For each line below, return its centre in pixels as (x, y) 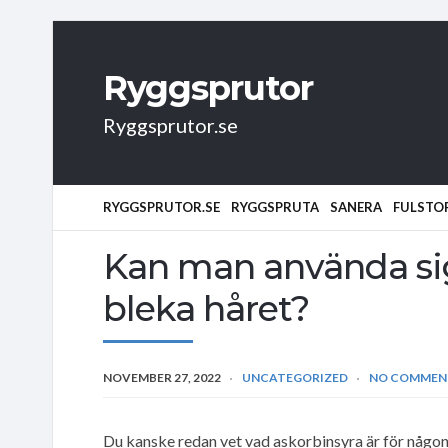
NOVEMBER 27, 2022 (162, 377)
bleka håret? (206, 308)
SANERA (356, 207)
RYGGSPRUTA (275, 207)
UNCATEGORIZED (295, 377)
